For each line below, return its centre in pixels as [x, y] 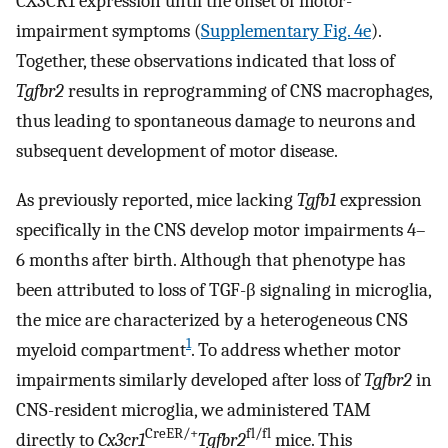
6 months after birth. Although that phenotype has [210, 259]
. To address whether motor [296, 349]
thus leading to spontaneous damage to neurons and [216, 121]
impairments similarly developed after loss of [190, 379]
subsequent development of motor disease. [177, 151]
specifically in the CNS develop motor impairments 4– [221, 229]
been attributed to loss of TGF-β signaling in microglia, [223, 289]
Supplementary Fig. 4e [286, 31]
